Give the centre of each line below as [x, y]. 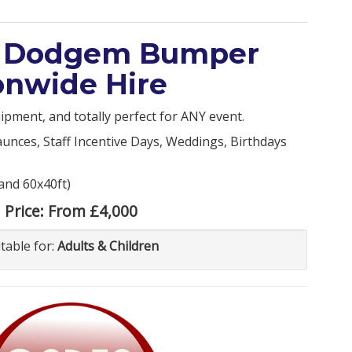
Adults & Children [108, 246]
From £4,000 [92, 211]
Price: [26, 211]
